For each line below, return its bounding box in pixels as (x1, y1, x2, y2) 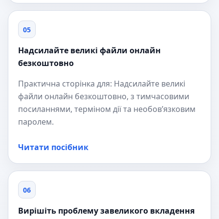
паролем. (18, 116, 54, 127)
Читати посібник (18, 142, 88, 153)
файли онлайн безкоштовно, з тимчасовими (18, 91, 189, 102)
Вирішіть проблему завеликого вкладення (18, 205, 195, 216)
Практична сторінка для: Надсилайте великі (18, 78, 185, 89)
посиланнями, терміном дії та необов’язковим (18, 104, 196, 114)
